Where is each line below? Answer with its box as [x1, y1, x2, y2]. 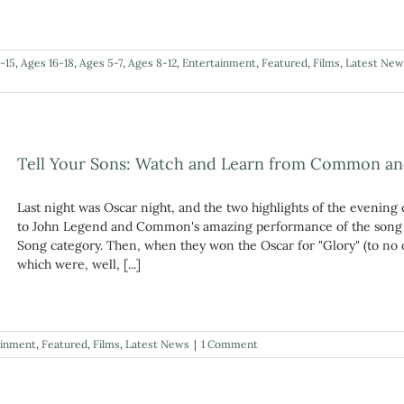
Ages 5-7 [79, 55, 123, 69]
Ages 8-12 [128, 55, 177, 69]
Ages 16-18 [21, 55, 74, 69]
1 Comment [201, 337, 258, 352]
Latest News [125, 337, 189, 352]
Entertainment [182, 55, 256, 69]
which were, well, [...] [17, 255, 141, 272]
